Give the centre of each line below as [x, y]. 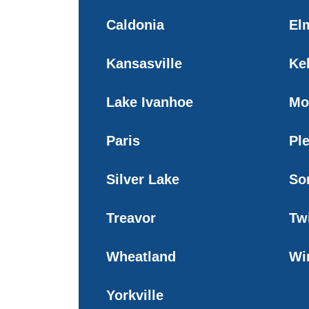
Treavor [131, 218]
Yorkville [135, 295]
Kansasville [144, 63]
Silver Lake [143, 179]
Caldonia [135, 24]
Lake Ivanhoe [150, 102]
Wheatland [141, 256]
